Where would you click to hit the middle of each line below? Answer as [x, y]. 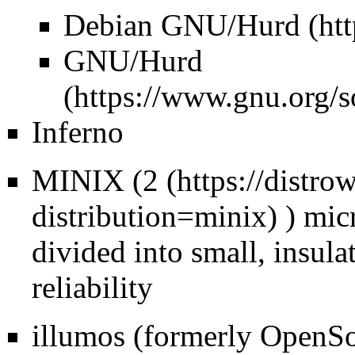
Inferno [78, 132]
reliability [92, 287]
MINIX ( [87, 180]
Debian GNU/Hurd [182, 25]
